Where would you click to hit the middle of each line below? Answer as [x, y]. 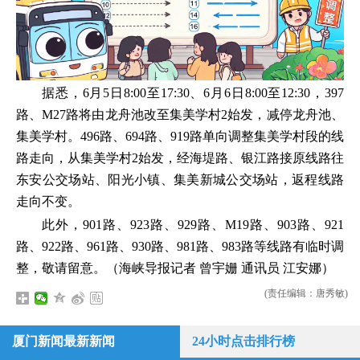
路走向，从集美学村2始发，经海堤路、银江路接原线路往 [180, 158]
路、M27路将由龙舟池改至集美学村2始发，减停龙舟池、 [180, 115]
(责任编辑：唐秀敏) [306, 294]
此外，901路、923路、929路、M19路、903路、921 [193, 225]
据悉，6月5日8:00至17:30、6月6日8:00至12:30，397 [193, 93]
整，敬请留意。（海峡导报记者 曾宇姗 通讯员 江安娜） [175, 268]
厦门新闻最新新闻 [63, 342]
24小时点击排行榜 [243, 342]
